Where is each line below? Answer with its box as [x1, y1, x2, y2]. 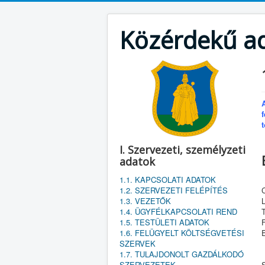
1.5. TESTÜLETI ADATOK [119, 216, 209, 228]
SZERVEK [119, 238, 156, 249]
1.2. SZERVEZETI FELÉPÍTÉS [119, 185, 228, 196]
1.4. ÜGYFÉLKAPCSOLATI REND [119, 206, 237, 217]
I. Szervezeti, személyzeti [119, 143, 245, 157]
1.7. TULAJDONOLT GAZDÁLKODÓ [119, 248, 244, 260]
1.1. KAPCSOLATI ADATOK [119, 174, 216, 185]
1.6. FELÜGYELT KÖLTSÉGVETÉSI [119, 227, 244, 238]
